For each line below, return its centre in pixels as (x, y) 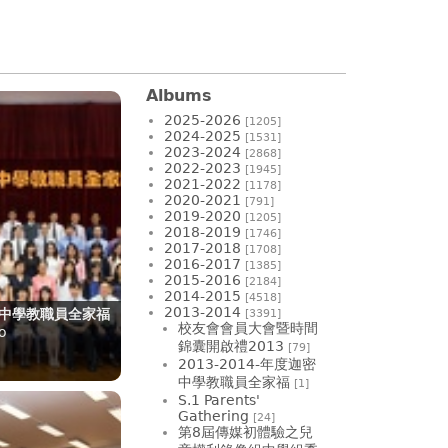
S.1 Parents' (219, 399)
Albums (179, 95)
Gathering (213, 415)
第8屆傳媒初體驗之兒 (245, 431)
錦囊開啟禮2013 (231, 345)
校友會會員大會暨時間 (248, 327)
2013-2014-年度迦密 (247, 363)
